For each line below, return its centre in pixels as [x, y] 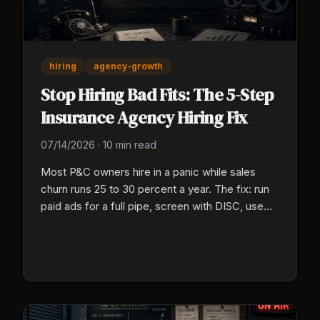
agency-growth [128, 66]
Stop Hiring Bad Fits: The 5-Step [157, 94]
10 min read [130, 144]
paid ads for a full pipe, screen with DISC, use [152, 206]
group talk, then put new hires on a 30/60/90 [149, 223]
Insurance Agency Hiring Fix [144, 117]
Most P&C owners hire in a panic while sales [148, 171]
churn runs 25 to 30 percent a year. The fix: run [155, 189]
